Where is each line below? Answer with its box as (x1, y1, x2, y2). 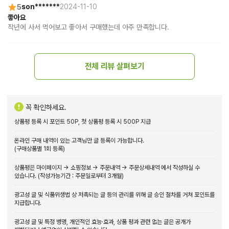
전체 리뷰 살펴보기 (84, 61, 145, 71)
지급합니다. (14, 199, 41, 207)
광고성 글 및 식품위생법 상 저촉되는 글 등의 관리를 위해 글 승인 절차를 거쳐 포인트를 (14, 191, 215, 198)
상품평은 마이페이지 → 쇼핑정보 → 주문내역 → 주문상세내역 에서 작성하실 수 (14, 164, 200, 171)
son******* (21, 3, 60, 11)
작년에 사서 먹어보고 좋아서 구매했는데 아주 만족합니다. (8, 22, 169, 31)
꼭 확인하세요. (26, 103, 66, 111)
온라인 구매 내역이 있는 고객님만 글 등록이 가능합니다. (14, 136, 144, 144)
